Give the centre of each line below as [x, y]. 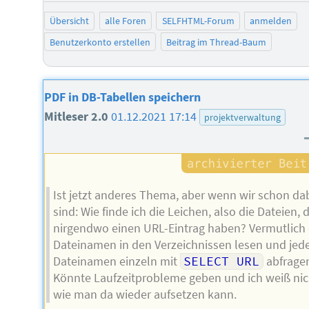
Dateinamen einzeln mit [116, 261]
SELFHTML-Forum [198, 21]
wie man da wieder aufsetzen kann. [144, 295]
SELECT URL [222, 261]
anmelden [271, 21]
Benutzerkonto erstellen [100, 42]
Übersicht [70, 21]
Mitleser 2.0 [78, 116]
